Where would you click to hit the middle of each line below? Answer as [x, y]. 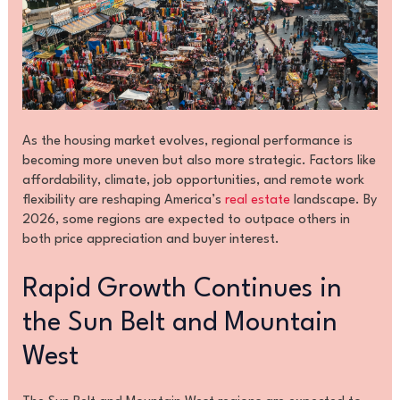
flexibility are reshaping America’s [123, 201]
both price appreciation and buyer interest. [150, 240]
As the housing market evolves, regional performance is [187, 142]
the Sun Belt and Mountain [179, 323]
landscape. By [333, 201]
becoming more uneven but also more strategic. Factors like [199, 162]
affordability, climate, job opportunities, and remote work [193, 181]
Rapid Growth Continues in [182, 289]
